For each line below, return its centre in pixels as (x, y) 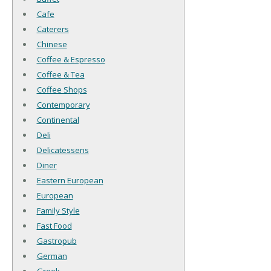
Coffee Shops (62, 90)
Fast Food (54, 226)
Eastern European (70, 181)
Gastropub (57, 241)
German (52, 256)
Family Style (58, 211)
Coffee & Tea (60, 75)
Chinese (52, 44)
